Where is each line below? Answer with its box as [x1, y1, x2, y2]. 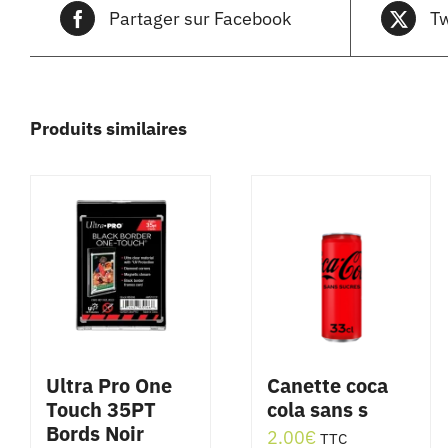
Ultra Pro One [46, 372, 172, 400]
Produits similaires [30, 117, 187, 140]
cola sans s [266, 396, 368, 424]
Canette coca [266, 372, 388, 400]
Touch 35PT [46, 396, 156, 424]
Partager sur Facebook [109, 6, 291, 30]
